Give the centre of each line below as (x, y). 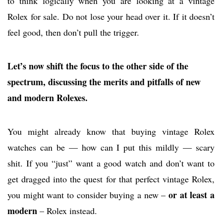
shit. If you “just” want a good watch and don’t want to (111, 163)
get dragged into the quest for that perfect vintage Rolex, (111, 179)
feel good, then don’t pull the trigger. (73, 32)
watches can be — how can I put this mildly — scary (111, 147)
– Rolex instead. (67, 211)
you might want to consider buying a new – (88, 195)
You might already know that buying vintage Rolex (111, 132)
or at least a (192, 195)
